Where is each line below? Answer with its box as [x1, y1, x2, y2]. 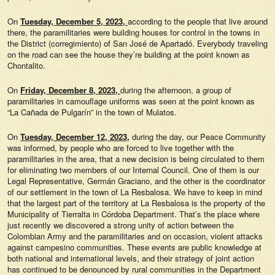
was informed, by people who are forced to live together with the [7, 142, 234, 153]
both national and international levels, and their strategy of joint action [7, 252, 254, 264]
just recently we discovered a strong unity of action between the [7, 219, 234, 231]
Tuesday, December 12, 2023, [20, 131, 130, 142]
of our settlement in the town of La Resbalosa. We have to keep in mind [7, 186, 262, 198]
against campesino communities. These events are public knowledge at [7, 241, 261, 253]
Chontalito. [7, 60, 45, 71]
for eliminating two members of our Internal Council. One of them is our [7, 164, 259, 176]
